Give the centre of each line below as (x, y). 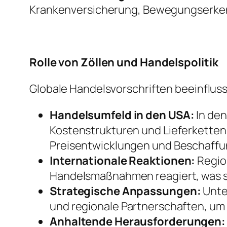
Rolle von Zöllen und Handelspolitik (124, 63)
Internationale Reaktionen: (123, 161)
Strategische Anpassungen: (125, 191)
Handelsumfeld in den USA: (122, 115)
